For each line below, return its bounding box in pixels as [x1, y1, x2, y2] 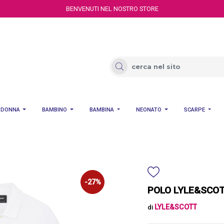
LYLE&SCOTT [154, 203, 197, 212]
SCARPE [183, 106, 205, 113]
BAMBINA [89, 106, 114, 113]
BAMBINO [42, 106, 67, 113]
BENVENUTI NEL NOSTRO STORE [65, 5, 158, 12]
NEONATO [136, 106, 162, 113]
